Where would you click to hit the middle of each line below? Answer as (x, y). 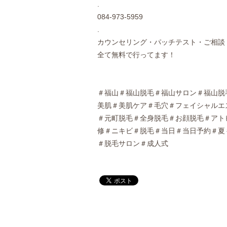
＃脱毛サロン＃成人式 (133, 143)
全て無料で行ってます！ (136, 55)
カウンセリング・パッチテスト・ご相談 (161, 42)
